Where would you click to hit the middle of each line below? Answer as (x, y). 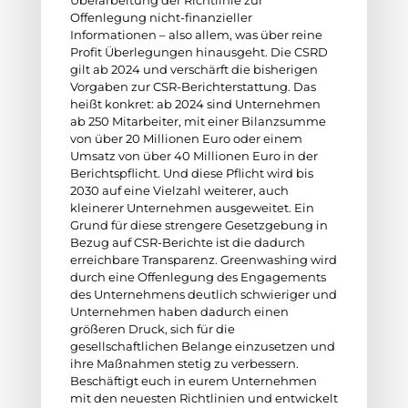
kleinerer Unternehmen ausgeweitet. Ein (192, 208)
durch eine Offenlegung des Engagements (198, 277)
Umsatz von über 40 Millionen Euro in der (194, 156)
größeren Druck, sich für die (152, 329)
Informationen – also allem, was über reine (196, 35)
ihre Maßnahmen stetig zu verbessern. (184, 363)
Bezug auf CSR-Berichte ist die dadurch (187, 242)
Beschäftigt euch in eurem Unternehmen (193, 381)
